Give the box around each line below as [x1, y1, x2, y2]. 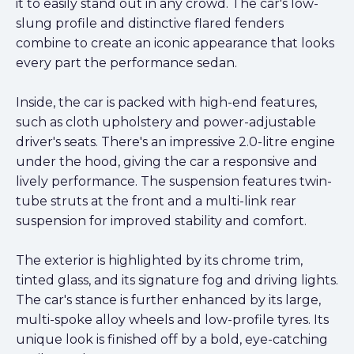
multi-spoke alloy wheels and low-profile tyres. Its [16, 312, 329, 328]
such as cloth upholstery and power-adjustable [16, 115, 316, 130]
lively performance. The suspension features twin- [16, 174, 332, 190]
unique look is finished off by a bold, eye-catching [16, 332, 328, 348]
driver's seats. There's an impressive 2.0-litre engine [16, 134, 335, 150]
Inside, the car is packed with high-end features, [16, 95, 317, 111]
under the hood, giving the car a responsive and [16, 154, 318, 170]
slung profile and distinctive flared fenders [16, 16, 284, 32]
